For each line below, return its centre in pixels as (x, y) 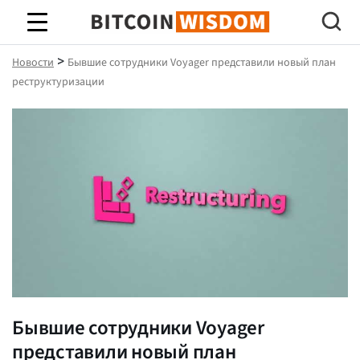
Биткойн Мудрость (180, 36)
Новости (33, 63)
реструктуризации (58, 82)
